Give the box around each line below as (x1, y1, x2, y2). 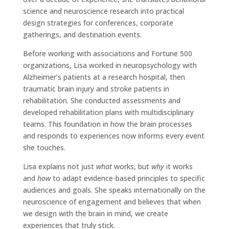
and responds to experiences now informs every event (22, 131, 204, 141)
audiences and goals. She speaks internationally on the (22, 185, 205, 195)
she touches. (22, 143, 65, 152)
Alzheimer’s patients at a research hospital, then (22, 72, 185, 82)
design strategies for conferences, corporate (22, 18, 173, 28)
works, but (111, 162, 151, 171)
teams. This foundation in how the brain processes (22, 119, 192, 129)
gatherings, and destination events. (22, 30, 142, 39)
